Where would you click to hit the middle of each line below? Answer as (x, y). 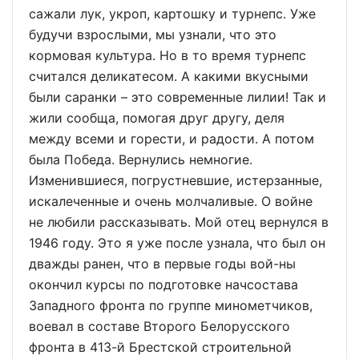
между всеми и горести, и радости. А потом (171, 139)
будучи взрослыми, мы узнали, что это (153, 34)
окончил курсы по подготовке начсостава (163, 284)
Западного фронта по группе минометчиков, (171, 305)
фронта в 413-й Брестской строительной (160, 347)
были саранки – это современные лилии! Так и (177, 97)
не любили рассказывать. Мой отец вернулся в (179, 222)
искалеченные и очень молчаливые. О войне (171, 201)
